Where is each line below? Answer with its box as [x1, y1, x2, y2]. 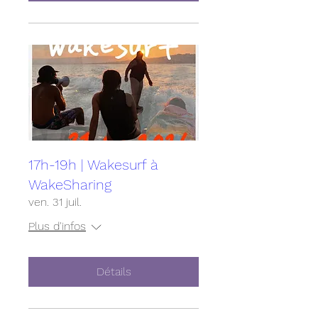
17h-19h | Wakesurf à [28, 156, 158, 173]
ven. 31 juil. [28, 195, 82, 209]
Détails [96, 265, 131, 278]
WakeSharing [28, 176, 111, 193]
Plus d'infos [28, 219, 86, 233]
